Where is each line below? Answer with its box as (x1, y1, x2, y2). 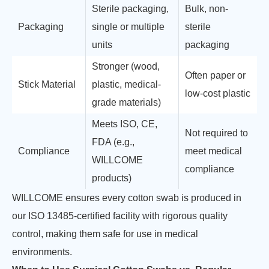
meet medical (185, 146, 242, 156)
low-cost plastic (185, 88, 250, 98)
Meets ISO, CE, (92, 119, 157, 129)
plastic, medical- (92, 79, 161, 89)
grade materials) (92, 97, 161, 107)
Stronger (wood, (92, 61, 160, 71)
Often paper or (185, 70, 246, 80)
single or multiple (92, 22, 165, 32)
